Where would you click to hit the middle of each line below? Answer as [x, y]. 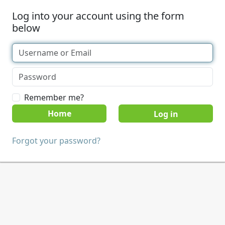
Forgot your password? [56, 141]
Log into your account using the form [98, 16]
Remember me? [54, 97]
